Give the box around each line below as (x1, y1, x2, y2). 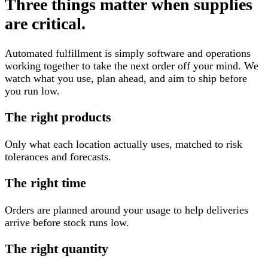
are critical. (5, 14, 86, 33)
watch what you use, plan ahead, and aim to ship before (5, 72, 247, 84)
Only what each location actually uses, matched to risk (5, 138, 242, 150)
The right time (5, 176, 86, 191)
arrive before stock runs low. (5, 216, 129, 229)
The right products (5, 110, 111, 125)
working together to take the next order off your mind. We (5, 59, 258, 72)
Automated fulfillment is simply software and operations (5, 47, 251, 59)
